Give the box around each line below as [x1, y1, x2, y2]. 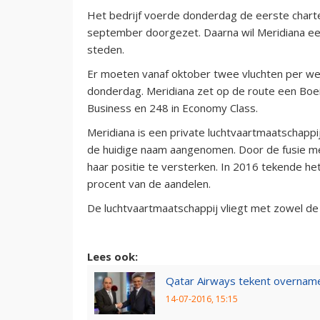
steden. [87, 41, 124, 56]
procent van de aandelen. [87, 176, 211, 191]
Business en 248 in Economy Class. [87, 100, 258, 115]
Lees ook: [87, 249, 138, 264]
